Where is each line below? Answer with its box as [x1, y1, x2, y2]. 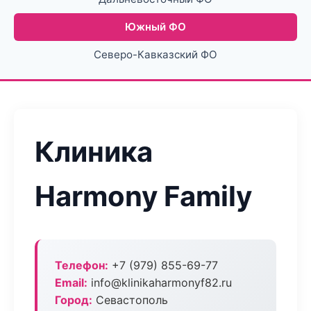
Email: [55, 276, 87, 289]
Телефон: [55, 258, 108, 272]
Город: [55, 293, 92, 307]
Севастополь [92, 293, 168, 307]
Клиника [35, 135, 153, 169]
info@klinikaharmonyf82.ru [87, 276, 232, 289]
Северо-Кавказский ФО [94, 48, 217, 61]
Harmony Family [35, 179, 252, 213]
